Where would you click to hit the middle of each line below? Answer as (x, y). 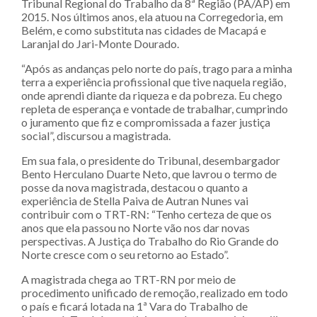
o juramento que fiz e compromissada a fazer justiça (146, 122)
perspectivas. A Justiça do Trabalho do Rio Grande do (150, 241)
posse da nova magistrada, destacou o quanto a (134, 187)
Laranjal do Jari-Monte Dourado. (100, 44)
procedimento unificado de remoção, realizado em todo (155, 293)
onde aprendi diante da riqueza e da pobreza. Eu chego (152, 95)
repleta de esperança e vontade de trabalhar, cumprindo (155, 109)
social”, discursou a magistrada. (96, 136)
